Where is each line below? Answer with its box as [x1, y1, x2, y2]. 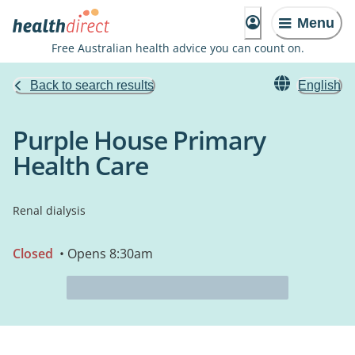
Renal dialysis [13, 203, 86, 218]
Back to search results [30, 78, 154, 92]
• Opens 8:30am [56, 245, 153, 262]
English [298, 78, 341, 92]
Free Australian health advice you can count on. [51, 40, 304, 55]
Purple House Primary [13, 123, 265, 157]
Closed [13, 245, 53, 262]
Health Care [13, 148, 148, 182]
